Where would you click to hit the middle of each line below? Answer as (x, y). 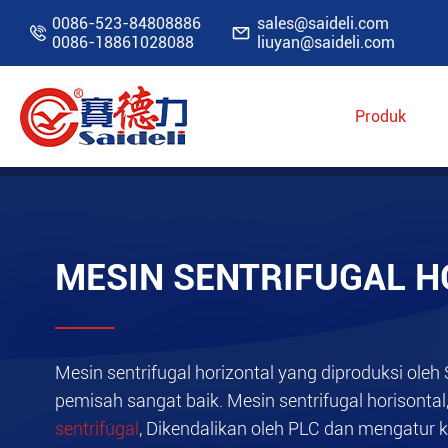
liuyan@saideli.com (326, 42)
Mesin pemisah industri (324, 151)
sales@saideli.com (323, 23)
